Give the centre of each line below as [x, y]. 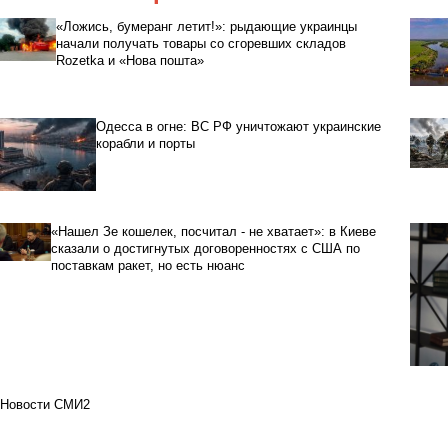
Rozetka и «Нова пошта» [130, 61]
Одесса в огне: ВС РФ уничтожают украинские [238, 126]
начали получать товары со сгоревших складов [201, 44]
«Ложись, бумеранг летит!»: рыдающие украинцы [207, 27]
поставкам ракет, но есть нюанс [148, 265]
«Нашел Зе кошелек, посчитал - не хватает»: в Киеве [214, 231]
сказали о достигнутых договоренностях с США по [206, 248]
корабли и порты [145, 143]
